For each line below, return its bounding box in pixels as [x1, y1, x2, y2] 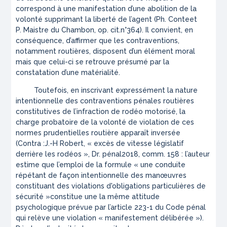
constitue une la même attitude [50, 193, 160, 201]
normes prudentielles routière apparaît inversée [16, 129, 181, 137]
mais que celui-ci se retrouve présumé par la [16, 58, 170, 66]
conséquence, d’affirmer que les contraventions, [16, 36, 180, 45]
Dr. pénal [92, 150, 122, 159]
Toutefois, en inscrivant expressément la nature [16, 86, 198, 95]
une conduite [140, 161, 186, 169]
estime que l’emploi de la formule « [16, 161, 141, 169]
